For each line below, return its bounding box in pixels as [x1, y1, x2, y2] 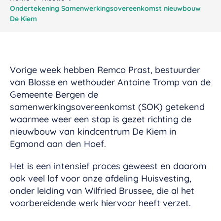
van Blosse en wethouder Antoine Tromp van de [10, 76, 211, 88]
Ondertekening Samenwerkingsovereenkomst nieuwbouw [10, 3, 201, 13]
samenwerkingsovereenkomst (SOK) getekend [10, 101, 205, 112]
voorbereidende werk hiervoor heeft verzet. [10, 197, 196, 209]
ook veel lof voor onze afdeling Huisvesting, [10, 172, 191, 184]
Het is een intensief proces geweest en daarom [10, 160, 206, 172]
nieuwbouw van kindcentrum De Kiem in [10, 125, 177, 137]
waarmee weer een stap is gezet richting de [10, 113, 191, 125]
